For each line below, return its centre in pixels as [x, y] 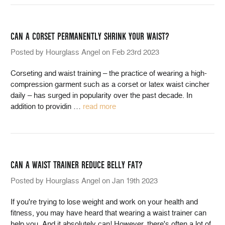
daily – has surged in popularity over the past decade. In [101, 95]
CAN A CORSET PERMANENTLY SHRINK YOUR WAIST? [90, 37]
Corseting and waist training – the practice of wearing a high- [109, 73]
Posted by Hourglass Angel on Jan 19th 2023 [84, 181]
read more [99, 106]
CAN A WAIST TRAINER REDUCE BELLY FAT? [77, 165]
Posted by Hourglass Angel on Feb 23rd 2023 [85, 52]
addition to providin [42, 106]
